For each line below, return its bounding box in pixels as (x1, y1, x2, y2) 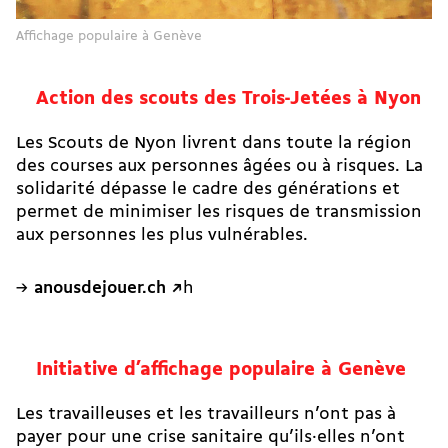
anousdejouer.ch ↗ (33, 279, 183, 297)
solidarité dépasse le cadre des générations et (16, 180, 400, 198)
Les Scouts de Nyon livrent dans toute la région (16, 134, 412, 152)
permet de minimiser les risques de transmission (16, 203, 422, 221)
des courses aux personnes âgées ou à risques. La (16, 157, 423, 175)
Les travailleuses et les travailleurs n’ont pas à (16, 405, 396, 423)
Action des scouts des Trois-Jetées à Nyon (36, 88, 421, 109)
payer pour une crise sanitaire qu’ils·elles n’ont (16, 428, 405, 446)
